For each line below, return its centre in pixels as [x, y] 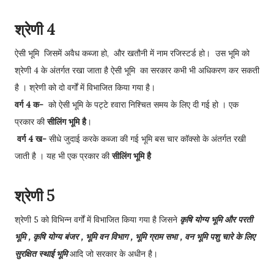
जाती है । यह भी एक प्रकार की [63, 156]
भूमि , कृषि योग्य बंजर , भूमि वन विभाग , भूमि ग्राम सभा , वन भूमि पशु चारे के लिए [135, 237]
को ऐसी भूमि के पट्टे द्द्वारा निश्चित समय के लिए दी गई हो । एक [142, 105]
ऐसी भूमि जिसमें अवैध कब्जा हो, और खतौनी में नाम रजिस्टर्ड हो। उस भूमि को [132, 53]
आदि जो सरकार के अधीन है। [114, 254]
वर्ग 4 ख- [32, 139]
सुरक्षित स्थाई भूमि [42, 254]
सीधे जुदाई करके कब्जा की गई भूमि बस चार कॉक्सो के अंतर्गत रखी [146, 139]
